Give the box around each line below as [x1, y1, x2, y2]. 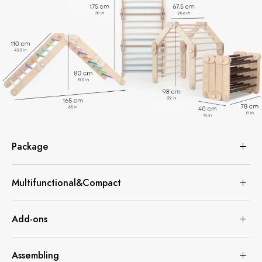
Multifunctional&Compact [12, 176, 121, 190]
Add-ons [12, 212, 47, 226]
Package [12, 140, 49, 154]
